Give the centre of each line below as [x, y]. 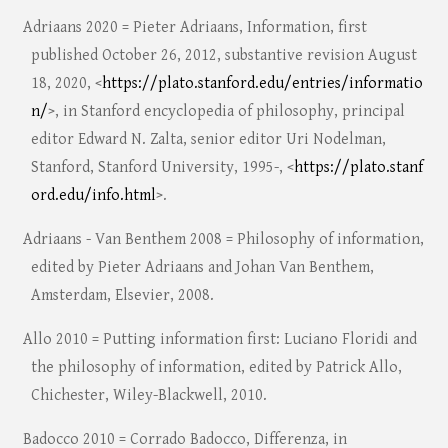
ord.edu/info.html [93, 196]
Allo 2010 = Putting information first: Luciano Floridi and [219, 340]
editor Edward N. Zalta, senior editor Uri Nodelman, [208, 140]
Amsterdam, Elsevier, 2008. [122, 296]
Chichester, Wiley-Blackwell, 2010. [148, 396]
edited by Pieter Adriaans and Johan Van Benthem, [202, 268]
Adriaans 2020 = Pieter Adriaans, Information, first [194, 28]
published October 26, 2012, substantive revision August [223, 56]
